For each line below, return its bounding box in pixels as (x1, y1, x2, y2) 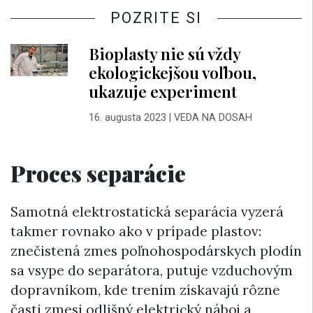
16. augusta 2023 (88, 111, 166, 124)
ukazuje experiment (88, 80, 237, 102)
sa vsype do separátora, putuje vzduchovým (10, 262, 293, 279)
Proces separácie (10, 157, 186, 188)
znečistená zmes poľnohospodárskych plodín (10, 242, 302, 260)
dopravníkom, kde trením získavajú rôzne (10, 282, 280, 299)
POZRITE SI (110, 8, 202, 27)
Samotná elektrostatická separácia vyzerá (10, 203, 284, 221)
